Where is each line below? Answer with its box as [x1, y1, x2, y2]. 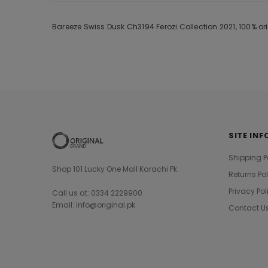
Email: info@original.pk [52, 200, 135, 210]
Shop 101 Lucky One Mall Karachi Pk [52, 164, 177, 174]
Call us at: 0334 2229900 [52, 188, 142, 198]
